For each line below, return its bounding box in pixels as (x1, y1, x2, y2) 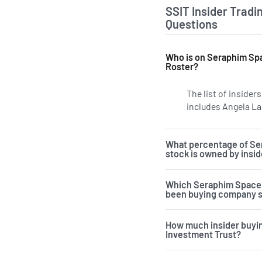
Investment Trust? (166, 228, 241, 240)
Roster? (166, 60, 198, 72)
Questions (166, 17, 218, 32)
